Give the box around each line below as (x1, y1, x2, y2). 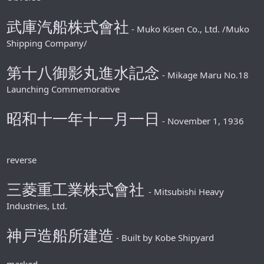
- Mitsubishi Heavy (148, 185, 224, 197)
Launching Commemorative (6, 82, 120, 95)
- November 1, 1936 (160, 114, 244, 127)
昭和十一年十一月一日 (6, 107, 160, 129)
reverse (6, 153, 37, 166)
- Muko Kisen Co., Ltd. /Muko (129, 22, 249, 35)
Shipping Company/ (6, 37, 87, 49)
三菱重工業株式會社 (6, 178, 148, 200)
